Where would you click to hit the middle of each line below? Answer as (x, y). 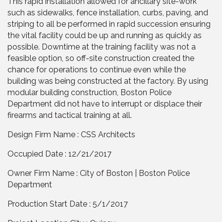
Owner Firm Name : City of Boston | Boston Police (99, 173)
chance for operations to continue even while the (97, 69)
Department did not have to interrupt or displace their (105, 104)
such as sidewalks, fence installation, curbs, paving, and (108, 12)
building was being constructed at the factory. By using (108, 81)
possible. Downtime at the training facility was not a (102, 47)
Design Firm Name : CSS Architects (71, 134)
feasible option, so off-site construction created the (101, 58)
